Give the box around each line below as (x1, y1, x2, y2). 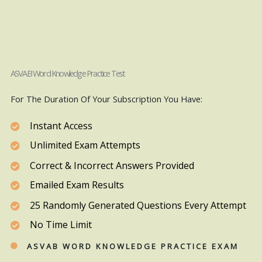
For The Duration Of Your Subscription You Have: (10, 93, 202, 105)
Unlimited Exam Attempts (29, 139, 140, 152)
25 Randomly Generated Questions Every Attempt (29, 199, 246, 212)
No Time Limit (29, 218, 92, 232)
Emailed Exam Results (29, 178, 124, 192)
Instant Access (29, 119, 92, 133)
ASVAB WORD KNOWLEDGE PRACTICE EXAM (26, 241, 239, 252)
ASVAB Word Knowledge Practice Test (10, 67, 125, 80)
